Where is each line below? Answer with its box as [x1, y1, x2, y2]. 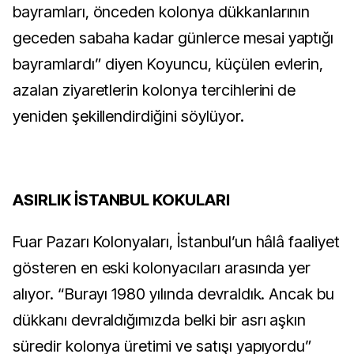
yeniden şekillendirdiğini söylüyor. [13, 107, 248, 126]
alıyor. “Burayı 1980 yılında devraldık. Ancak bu [13, 284, 335, 303]
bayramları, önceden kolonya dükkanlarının [13, 2, 311, 21]
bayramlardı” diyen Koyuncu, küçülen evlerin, [13, 55, 324, 73]
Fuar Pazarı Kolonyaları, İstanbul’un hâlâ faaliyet [13, 232, 341, 251]
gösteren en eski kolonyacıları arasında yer [13, 258, 311, 277]
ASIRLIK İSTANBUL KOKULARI [13, 190, 233, 209]
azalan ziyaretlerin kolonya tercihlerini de [13, 81, 296, 100]
